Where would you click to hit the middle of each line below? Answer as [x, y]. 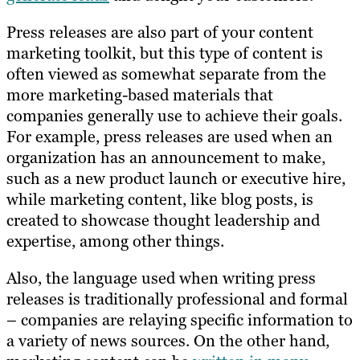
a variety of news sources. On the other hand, [168, 341]
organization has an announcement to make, [166, 158]
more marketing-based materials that [140, 95]
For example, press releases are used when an [170, 137]
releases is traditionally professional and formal [177, 299]
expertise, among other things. [115, 241]
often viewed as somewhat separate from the [166, 74]
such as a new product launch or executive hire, [176, 179]
